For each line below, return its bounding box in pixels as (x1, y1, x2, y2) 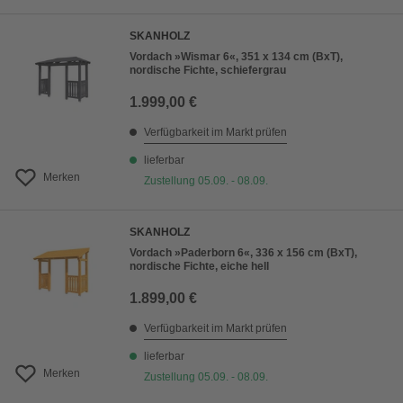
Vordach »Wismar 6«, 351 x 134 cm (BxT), (130, 50, 343, 64)
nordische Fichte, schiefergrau (130, 64, 286, 77)
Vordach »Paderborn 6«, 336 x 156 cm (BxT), (130, 246, 357, 260)
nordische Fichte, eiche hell (130, 260, 269, 273)
